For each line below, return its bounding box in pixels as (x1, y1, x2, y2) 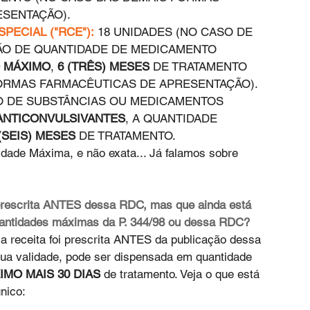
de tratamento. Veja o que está (100, 267, 263, 282)
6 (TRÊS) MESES (57, 60, 149, 74)
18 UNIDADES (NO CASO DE (94, 25, 256, 39)
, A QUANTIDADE (125, 111, 221, 126)
